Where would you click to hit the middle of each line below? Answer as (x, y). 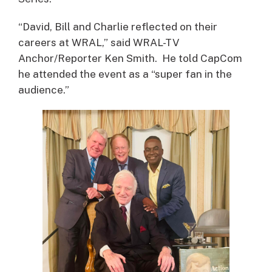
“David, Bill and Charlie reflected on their (118, 26)
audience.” (44, 90)
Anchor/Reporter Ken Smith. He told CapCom (130, 58)
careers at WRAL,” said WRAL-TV (99, 42)
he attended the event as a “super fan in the (125, 74)
